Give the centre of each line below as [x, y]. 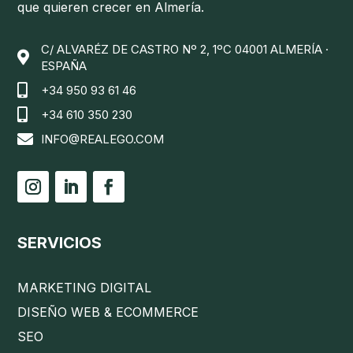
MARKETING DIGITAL [85, 288]
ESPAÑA [64, 66]
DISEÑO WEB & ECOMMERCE [108, 312]
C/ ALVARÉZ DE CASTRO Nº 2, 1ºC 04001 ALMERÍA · [185, 50]
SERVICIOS [60, 243]
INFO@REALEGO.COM [103, 139]
